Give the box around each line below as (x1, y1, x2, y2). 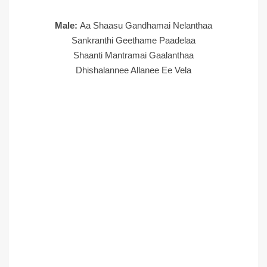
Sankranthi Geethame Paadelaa (72, 35, 195, 45)
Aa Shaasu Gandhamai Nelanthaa (80, 20, 212, 30)
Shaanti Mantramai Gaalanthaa (73, 50, 194, 60)
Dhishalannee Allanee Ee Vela (76, 65, 191, 75)
